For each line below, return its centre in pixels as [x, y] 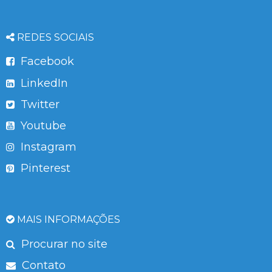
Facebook [46, 62]
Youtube [42, 125]
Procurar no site [63, 244]
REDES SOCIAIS [54, 37]
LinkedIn [43, 83]
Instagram [47, 147]
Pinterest [44, 168]
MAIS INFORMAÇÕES [67, 219]
